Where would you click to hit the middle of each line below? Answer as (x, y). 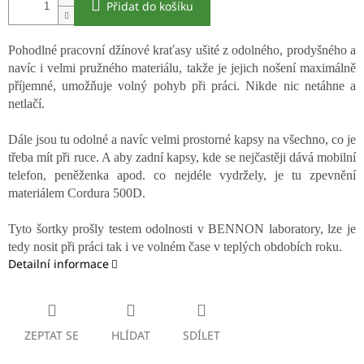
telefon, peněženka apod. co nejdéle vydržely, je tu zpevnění (182, 175)
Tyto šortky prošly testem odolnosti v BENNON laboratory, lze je (182, 229)
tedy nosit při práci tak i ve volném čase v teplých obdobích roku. (175, 247)
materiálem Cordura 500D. (77, 193)
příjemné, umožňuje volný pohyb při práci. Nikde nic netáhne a (182, 86)
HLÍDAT (131, 336)
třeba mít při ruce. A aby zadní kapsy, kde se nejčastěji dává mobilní (182, 158)
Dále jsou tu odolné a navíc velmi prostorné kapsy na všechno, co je (182, 140)
